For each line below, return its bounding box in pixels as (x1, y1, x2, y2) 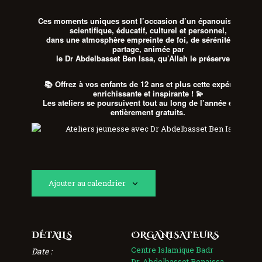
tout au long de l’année (143, 96, 227, 108)
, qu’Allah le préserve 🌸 (153, 53, 240, 64)
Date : (31, 245, 52, 257)
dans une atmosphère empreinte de (46, 34, 177, 46)
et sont (226, 96, 254, 108)
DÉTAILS (31, 229, 73, 242)
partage (112, 43, 139, 55)
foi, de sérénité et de (176, 34, 250, 46)
